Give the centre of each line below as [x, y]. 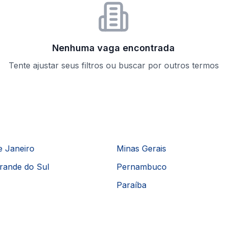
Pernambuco [142, 167]
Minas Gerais [141, 148]
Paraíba [131, 185]
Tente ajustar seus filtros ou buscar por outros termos [113, 65]
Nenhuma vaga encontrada [113, 48]
